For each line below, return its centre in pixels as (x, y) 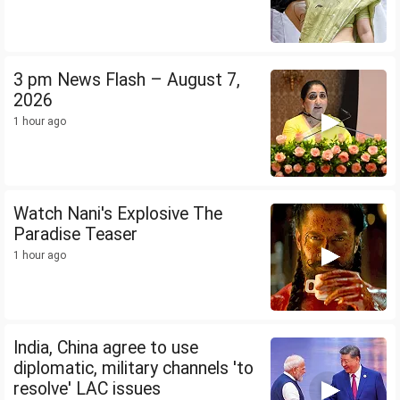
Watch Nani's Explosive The (118, 214)
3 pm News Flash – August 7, (127, 80)
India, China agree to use (106, 348)
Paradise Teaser (75, 235)
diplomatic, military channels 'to (133, 369)
